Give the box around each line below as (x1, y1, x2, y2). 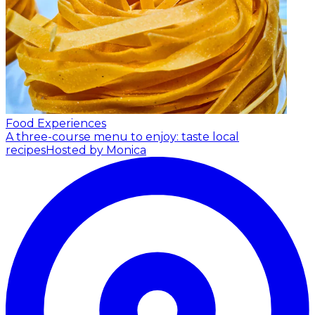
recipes (6, 143, 46, 157)
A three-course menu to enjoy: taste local (6, 130, 239, 144)
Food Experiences (6, 117, 106, 131)
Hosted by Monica (46, 143, 146, 157)
